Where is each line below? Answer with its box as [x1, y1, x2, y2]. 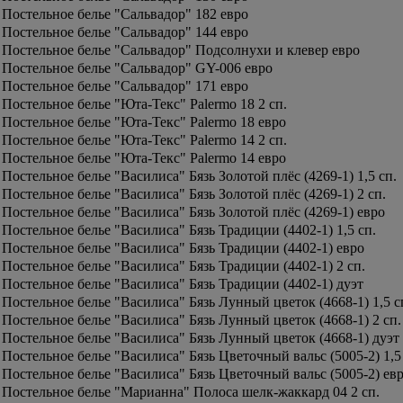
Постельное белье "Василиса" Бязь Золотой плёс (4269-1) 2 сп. [2, 186, 386, 201]
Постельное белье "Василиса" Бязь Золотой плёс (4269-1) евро [2, 204, 385, 219]
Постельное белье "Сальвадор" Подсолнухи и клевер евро [2, 42, 360, 58]
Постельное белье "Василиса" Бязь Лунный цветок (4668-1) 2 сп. [2, 312, 401, 327]
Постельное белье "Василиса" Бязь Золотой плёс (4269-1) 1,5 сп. [2, 168, 397, 184]
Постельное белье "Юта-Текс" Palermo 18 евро [2, 114, 286, 130]
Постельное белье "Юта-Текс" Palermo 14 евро [2, 150, 286, 166]
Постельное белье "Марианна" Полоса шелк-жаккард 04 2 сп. [2, 384, 380, 399]
